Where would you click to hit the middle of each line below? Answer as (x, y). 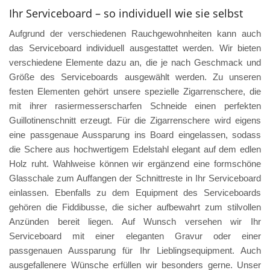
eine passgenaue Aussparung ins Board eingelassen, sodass (135, 135)
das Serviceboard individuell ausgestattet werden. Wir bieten (135, 48)
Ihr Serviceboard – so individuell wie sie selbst (126, 14)
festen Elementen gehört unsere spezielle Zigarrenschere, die (135, 92)
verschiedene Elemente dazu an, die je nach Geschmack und (135, 63)
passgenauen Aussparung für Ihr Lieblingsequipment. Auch (135, 251)
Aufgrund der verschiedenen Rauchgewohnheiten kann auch (135, 34)
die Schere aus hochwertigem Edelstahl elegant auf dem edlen (135, 149)
